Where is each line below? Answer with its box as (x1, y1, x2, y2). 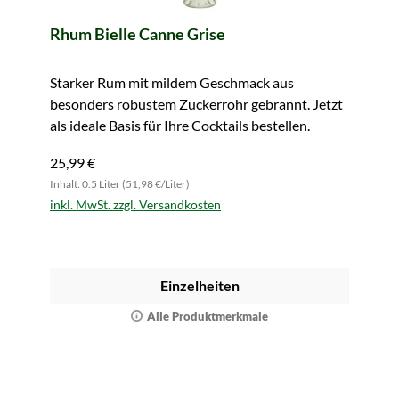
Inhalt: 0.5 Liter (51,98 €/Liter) (50, 177, 190, 191)
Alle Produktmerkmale (147, 309, 268, 323)
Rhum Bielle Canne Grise (50, 24, 225, 44)
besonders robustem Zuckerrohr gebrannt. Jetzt (50, 95, 343, 112)
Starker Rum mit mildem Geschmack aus (50, 74, 294, 91)
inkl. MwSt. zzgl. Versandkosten (50, 197, 221, 212)
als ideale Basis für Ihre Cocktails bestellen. (50, 117, 310, 134)
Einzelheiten (159, 277, 240, 294)
